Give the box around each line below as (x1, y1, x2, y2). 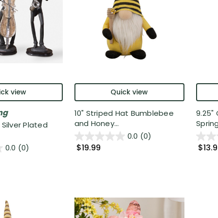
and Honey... (74, 118, 119, 129)
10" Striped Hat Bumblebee (74, 108, 174, 119)
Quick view (110, 87, 148, 97)
